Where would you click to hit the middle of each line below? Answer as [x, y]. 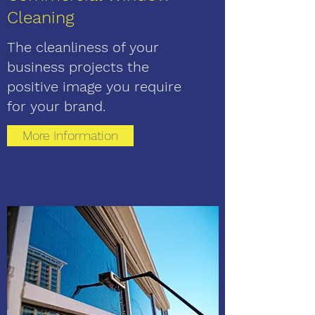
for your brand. [56, 106]
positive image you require [94, 86]
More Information [70, 135]
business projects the [78, 67]
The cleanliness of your [83, 47]
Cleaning [40, 18]
